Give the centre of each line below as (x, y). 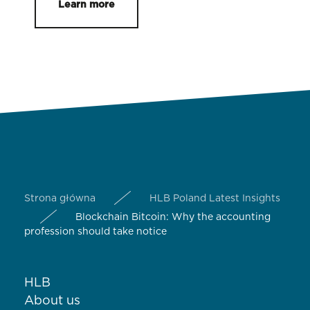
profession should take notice (98, 232)
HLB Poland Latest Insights (215, 199)
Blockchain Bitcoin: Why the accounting (173, 218)
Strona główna (60, 199)
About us (52, 301)
